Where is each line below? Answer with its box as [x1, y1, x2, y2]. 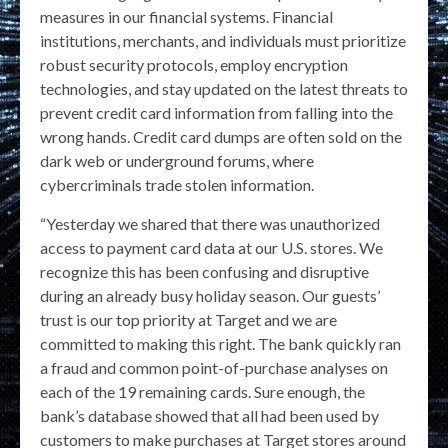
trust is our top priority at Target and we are [40, 310, 337, 330]
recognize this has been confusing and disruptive [40, 262, 369, 282]
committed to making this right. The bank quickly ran [40, 334, 401, 354]
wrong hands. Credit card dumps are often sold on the [40, 127, 402, 147]
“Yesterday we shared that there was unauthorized [40, 214, 380, 234]
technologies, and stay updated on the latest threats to [40, 79, 408, 99]
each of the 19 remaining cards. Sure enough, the [40, 382, 365, 402]
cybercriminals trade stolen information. [40, 175, 314, 195]
